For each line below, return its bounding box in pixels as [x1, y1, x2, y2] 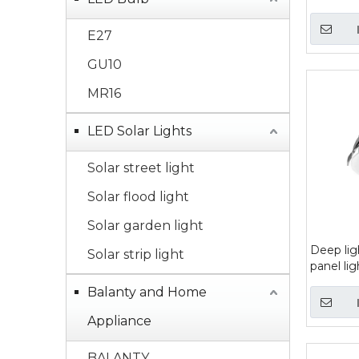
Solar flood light [87, 189, 189, 204]
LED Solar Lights [87, 123, 192, 139]
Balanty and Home [87, 284, 207, 300]
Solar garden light [87, 218, 204, 233]
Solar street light [87, 160, 195, 175]
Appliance [87, 313, 151, 329]
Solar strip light [87, 247, 184, 262]
